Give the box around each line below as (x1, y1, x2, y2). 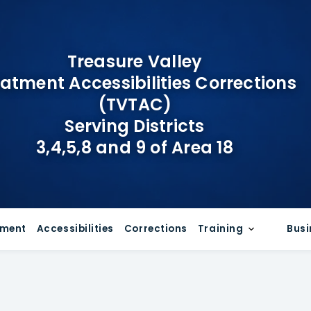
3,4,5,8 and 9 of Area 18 (36, 135, 233, 159)
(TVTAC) (97, 92, 172, 116)
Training (197, 222, 244, 235)
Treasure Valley (67, 49, 203, 73)
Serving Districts (65, 114, 205, 137)
